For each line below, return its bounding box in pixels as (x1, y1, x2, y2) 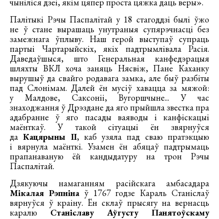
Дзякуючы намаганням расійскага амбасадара (10, 177, 209, 189)
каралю (10, 206, 50, 218)
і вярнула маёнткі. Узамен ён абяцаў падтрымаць (10, 140, 209, 152)
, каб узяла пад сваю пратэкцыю (76, 131, 210, 142)
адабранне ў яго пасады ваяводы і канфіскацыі (10, 111, 209, 123)
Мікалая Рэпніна (10, 187, 79, 198)
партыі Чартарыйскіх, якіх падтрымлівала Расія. (10, 43, 209, 54)
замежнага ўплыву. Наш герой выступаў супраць (10, 33, 209, 44)
